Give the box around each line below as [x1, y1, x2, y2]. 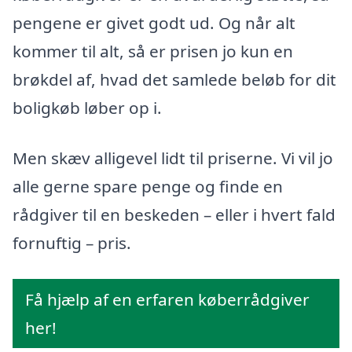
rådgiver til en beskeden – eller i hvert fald [13, 203, 335, 225]
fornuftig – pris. [13, 232, 131, 254]
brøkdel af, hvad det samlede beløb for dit [13, 68, 336, 91]
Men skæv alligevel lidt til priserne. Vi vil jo [13, 147, 333, 169]
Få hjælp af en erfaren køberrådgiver [25, 288, 310, 310]
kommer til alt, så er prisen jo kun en [13, 40, 293, 63]
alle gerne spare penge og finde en [13, 175, 283, 197]
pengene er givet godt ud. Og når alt [13, 12, 295, 35]
